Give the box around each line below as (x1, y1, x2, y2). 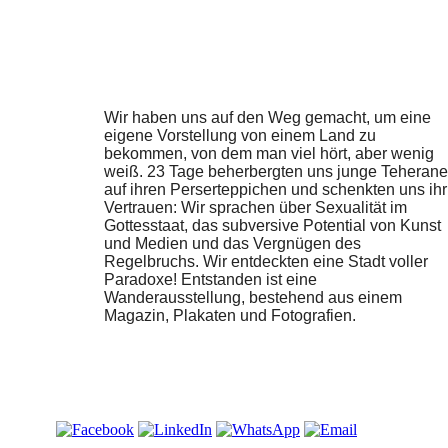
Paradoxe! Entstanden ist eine (104, 270, 317, 288)
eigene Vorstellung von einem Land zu (104, 126, 376, 144)
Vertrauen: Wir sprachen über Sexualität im (104, 198, 407, 216)
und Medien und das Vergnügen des (104, 234, 361, 252)
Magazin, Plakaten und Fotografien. (104, 306, 356, 324)
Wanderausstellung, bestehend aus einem (104, 288, 402, 306)
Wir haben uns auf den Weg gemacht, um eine (104, 108, 431, 126)
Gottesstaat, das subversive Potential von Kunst (104, 216, 441, 234)
